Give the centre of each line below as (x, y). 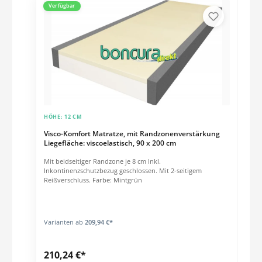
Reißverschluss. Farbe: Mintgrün (93, 180)
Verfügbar (62, 6)
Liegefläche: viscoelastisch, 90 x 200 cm (110, 143)
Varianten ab (63, 222)
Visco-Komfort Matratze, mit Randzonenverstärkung (132, 133)
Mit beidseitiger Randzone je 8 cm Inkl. (96, 161)
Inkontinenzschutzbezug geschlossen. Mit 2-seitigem (123, 170)
